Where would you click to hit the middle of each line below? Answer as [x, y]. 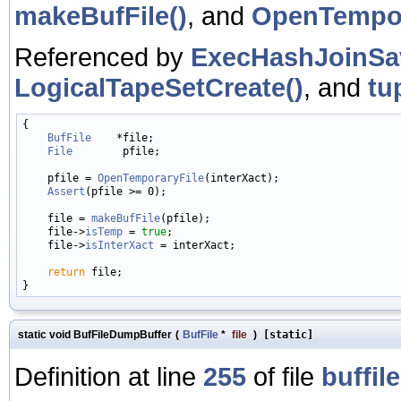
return [66, 272]
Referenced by [102, 56]
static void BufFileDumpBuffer [95, 334]
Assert [66, 191]
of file [284, 376]
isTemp [104, 231]
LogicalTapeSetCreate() [159, 87]
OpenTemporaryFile [151, 178]
